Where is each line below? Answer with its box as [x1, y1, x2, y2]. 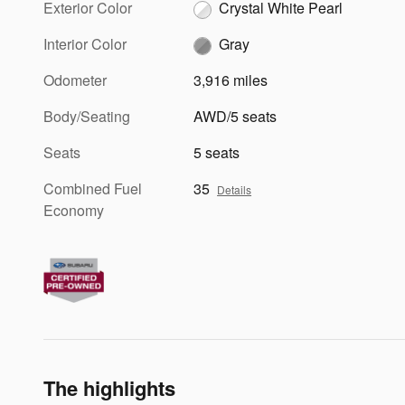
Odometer [43, 70, 107, 91]
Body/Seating [43, 106, 130, 127]
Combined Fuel [43, 178, 142, 200]
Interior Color [43, 33, 127, 55]
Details [217, 182, 252, 198]
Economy [43, 200, 104, 221]
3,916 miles [193, 70, 268, 91]
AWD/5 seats [193, 106, 278, 127]
